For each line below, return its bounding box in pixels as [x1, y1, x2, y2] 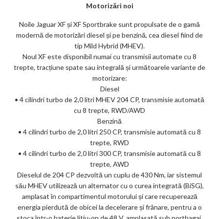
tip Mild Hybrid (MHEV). [74, 41, 145, 50]
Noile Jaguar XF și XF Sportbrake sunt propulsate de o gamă [19, 20, 200, 28]
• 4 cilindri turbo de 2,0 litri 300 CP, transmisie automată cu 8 [18, 149, 201, 157]
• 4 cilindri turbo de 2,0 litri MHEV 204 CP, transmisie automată [15, 95, 204, 104]
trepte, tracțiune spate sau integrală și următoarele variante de [14, 63, 205, 71]
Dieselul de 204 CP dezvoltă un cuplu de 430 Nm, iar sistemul [17, 170, 202, 179]
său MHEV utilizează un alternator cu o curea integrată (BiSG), [15, 181, 204, 190]
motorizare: [92, 73, 127, 82]
